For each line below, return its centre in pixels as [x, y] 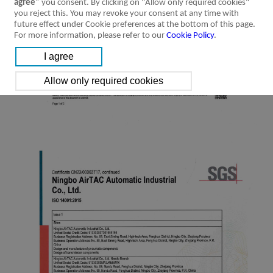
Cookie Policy [190, 36]
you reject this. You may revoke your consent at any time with [126, 14]
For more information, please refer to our [90, 36]
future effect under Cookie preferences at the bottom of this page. [135, 25]
